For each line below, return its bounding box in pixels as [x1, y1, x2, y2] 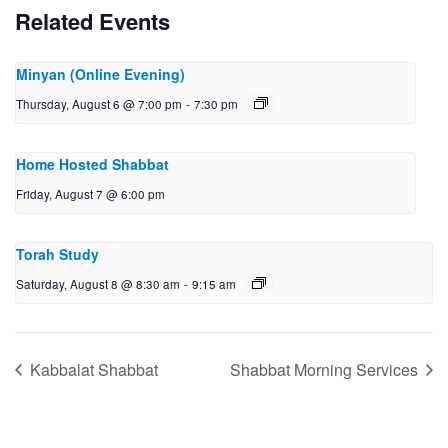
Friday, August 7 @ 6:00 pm [16, 186, 165, 203]
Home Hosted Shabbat [16, 154, 169, 175]
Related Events [15, 5, 170, 38]
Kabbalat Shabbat [26, 357, 158, 381]
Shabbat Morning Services [230, 357, 422, 381]
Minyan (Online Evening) [16, 64, 185, 85]
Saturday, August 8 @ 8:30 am [16, 276, 180, 293]
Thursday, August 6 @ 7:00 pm [16, 96, 182, 113]
